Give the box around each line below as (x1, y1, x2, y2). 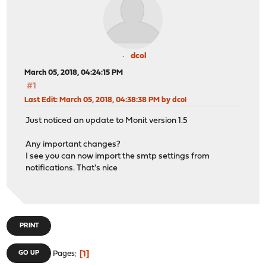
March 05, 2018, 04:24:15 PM (24, 69, 123, 77)
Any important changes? (26, 140, 121, 149)
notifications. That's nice (26, 163, 118, 173)
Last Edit (24, 96, 56, 104)
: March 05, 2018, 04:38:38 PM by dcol (56, 96, 187, 104)
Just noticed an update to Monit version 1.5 (26, 116, 188, 125)
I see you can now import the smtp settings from (26, 151, 210, 161)
